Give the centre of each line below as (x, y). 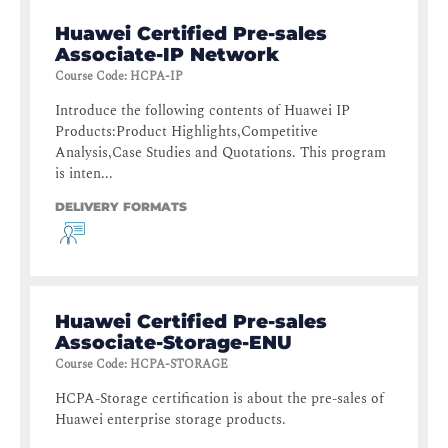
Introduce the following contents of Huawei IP (202, 111)
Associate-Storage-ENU (173, 343)
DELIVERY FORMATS (121, 207)
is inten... (84, 174)
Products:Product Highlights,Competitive (186, 132)
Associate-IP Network (167, 55)
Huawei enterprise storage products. (170, 420)
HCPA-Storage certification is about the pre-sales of (219, 399)
